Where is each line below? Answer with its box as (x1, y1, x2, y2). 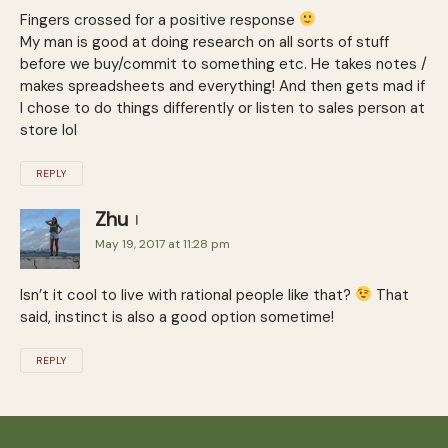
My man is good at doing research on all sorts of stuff (20, 31, 389, 52)
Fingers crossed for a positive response (20, 9, 299, 30)
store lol (20, 119, 77, 140)
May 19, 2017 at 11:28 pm (95, 235, 230, 252)
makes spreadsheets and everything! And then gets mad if (20, 75, 425, 96)
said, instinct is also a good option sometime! (20, 306, 334, 327)
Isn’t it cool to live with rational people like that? (20, 284, 355, 305)
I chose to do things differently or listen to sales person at (20, 97, 425, 118)
